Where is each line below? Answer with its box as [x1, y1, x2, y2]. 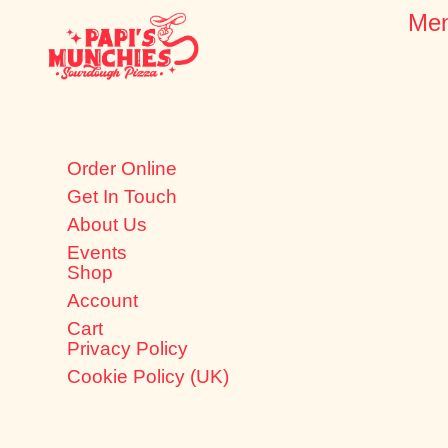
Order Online [67, 158, 178, 180]
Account [67, 290, 139, 312]
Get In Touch [67, 186, 178, 208]
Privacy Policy [67, 338, 189, 360]
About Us [67, 214, 148, 236]
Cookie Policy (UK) [67, 366, 230, 388]
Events [67, 242, 128, 264]
